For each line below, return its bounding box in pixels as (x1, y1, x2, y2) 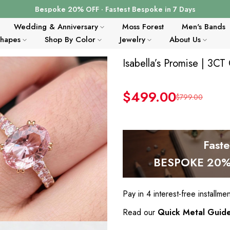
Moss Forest (122, 21, 164, 32)
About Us (169, 34, 201, 45)
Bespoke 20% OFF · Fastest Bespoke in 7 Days (34, 4, 196, 14)
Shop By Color (44, 34, 95, 45)
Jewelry (119, 34, 145, 45)
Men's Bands (181, 21, 225, 32)
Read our (123, 206, 158, 218)
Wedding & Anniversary (13, 21, 98, 32)
